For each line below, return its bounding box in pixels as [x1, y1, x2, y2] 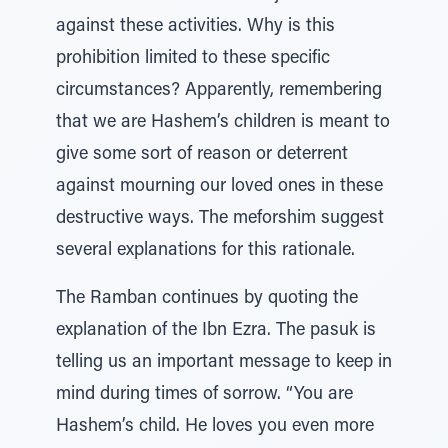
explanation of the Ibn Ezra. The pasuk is [56, 322, 376, 340]
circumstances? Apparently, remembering [56, 82, 382, 100]
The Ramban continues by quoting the [56, 290, 358, 308]
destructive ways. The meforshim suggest [56, 210, 384, 228]
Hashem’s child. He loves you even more [56, 418, 374, 436]
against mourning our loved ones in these [56, 178, 383, 196]
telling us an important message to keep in [56, 354, 392, 372]
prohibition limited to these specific [56, 50, 330, 68]
